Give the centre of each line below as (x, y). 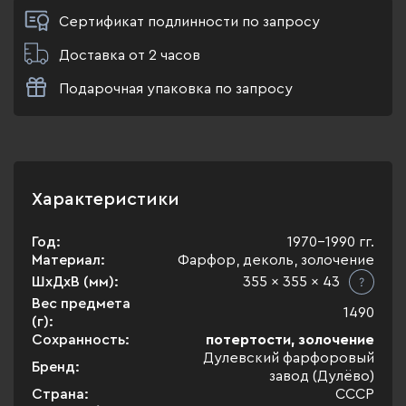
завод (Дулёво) (322, 376)
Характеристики (106, 199)
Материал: (68, 260)
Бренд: (56, 367)
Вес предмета (81, 304)
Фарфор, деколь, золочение (276, 260)
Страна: (60, 394)
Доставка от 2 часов (130, 55)
